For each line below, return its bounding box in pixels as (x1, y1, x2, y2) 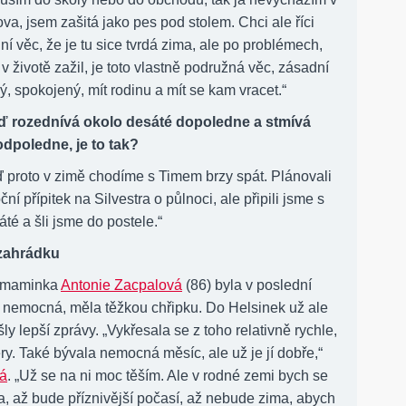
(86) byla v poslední (182, 276, 312, 293)
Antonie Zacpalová (61, 276, 182, 293)
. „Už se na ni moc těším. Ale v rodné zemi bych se (7, 367, 328, 383)
